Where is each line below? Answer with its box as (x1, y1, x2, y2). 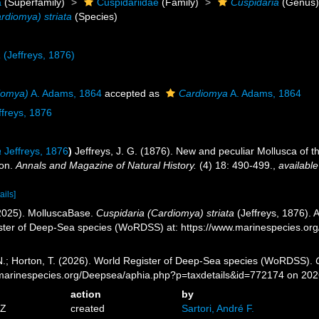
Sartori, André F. (181, 303, 254, 314)
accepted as (102, 88, 163, 99)
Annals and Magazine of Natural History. (16, 159, 197, 171)
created (70, 303, 105, 314)
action (70, 288, 102, 300)
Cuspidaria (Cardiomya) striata (96, 207, 235, 219)
